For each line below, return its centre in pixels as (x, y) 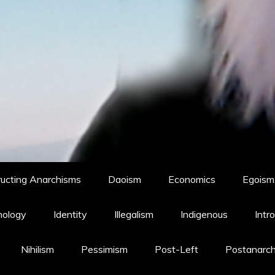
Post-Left (176, 249)
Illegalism (134, 214)
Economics (192, 179)
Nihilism (37, 249)
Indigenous (204, 214)
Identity (70, 214)
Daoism (125, 179)
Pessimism (104, 249)
